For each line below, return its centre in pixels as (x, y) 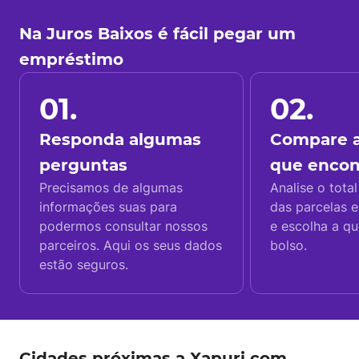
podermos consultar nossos (123, 226)
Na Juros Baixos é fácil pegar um (157, 34)
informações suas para (108, 207)
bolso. (288, 245)
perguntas (83, 165)
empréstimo (71, 59)
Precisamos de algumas (111, 188)
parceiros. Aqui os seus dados (131, 245)
